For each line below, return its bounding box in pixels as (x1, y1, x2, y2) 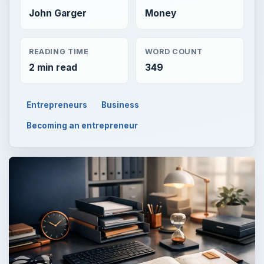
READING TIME (28, 47, 89, 56)
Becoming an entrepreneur (27, 121, 138, 131)
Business (101, 100, 140, 110)
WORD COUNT (144, 47, 203, 56)
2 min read (28, 61, 77, 73)
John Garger (28, 8, 87, 19)
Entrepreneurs (27, 100, 88, 110)
